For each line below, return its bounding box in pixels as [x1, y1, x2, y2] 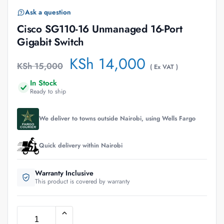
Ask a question [25, 7, 71, 17]
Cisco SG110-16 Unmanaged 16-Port [17, 21, 182, 36]
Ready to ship [30, 86, 66, 96]
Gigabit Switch [17, 34, 84, 49]
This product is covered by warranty [35, 176, 130, 186]
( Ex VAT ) [150, 62, 178, 71]
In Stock [30, 77, 57, 88]
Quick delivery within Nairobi [39, 141, 122, 150]
